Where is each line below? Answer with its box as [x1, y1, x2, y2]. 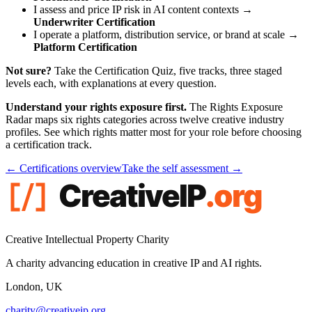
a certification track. [6, 138, 92, 150]
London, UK [6, 280, 63, 292]
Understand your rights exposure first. [6, 100, 187, 113]
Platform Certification [33, 40, 137, 53]
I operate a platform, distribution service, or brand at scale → [33, 28, 299, 40]
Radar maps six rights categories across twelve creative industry [6, 113, 284, 125]
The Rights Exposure [187, 100, 283, 113]
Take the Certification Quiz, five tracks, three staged [52, 64, 282, 77]
